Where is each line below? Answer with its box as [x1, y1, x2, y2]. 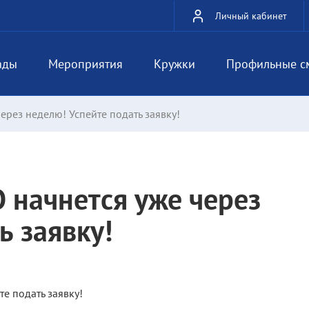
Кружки [154, 56, 195, 72]
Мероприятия [48, 56, 123, 72]
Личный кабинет [215, 9, 287, 22]
